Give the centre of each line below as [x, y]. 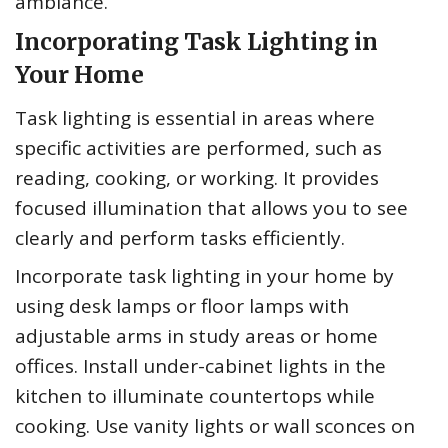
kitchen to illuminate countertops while [195, 396]
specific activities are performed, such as [198, 148]
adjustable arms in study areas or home [196, 336]
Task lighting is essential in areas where [195, 118]
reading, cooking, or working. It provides [197, 178]
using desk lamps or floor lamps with [182, 306]
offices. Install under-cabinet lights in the [200, 366]
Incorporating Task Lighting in [196, 42]
